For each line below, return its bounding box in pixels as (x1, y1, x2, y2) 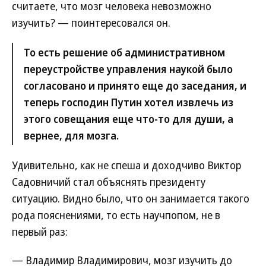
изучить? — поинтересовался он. (12, 15, 170, 30)
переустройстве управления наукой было (24, 62, 233, 76)
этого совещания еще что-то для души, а (24, 112, 233, 126)
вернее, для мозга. (24, 128, 119, 142)
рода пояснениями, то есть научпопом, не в (12, 208, 220, 222)
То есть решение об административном (24, 45, 225, 59)
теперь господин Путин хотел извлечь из (24, 95, 233, 109)
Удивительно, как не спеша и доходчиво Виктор (12, 158, 241, 172)
